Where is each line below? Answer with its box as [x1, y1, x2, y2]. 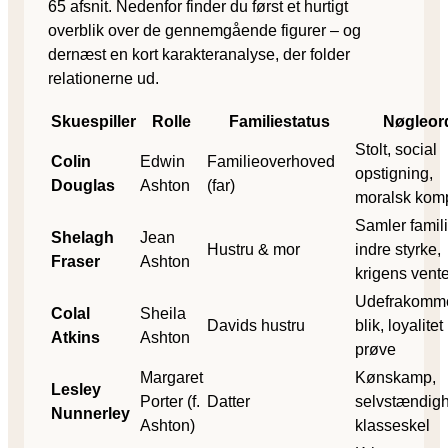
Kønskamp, [355, 368, 436, 386]
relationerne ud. [48, 69, 159, 87]
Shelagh [51, 228, 114, 246]
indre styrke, [355, 240, 441, 258]
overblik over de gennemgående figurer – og [48, 21, 361, 39]
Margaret [140, 368, 203, 386]
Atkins [51, 328, 100, 346]
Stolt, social [355, 140, 437, 158]
